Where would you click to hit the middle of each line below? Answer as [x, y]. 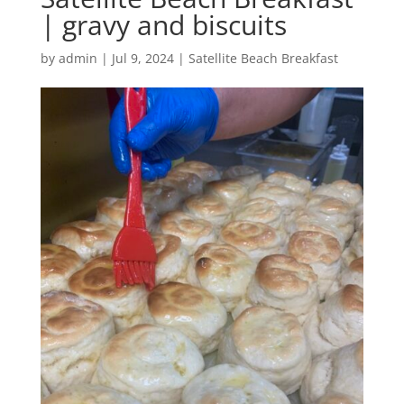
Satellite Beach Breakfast [263, 58]
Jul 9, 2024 [142, 58]
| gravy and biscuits [163, 24]
